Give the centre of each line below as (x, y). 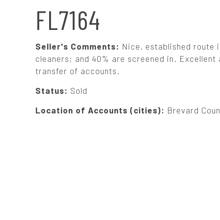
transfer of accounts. (78, 71)
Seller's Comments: (79, 46)
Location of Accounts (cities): (101, 110)
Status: (53, 90)
